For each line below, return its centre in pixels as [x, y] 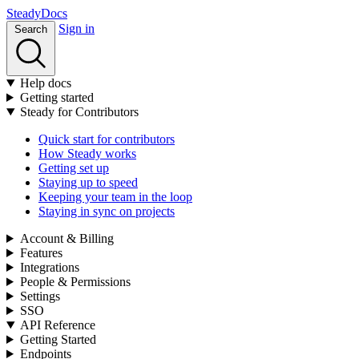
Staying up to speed [88, 182]
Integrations [49, 267]
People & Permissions [75, 282]
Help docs [45, 83]
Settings [40, 296]
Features [41, 253]
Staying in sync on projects [107, 211]
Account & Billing [67, 238]
